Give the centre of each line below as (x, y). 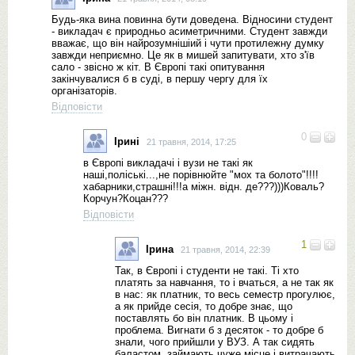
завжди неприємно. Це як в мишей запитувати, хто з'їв (183, 55)
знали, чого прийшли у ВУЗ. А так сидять (215, 342)
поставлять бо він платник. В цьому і (204, 318)
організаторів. (84, 91)
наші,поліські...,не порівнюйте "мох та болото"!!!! (201, 175)
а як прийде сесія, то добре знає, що (204, 306)
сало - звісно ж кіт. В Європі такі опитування (158, 67)
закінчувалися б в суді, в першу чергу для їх (160, 79)
